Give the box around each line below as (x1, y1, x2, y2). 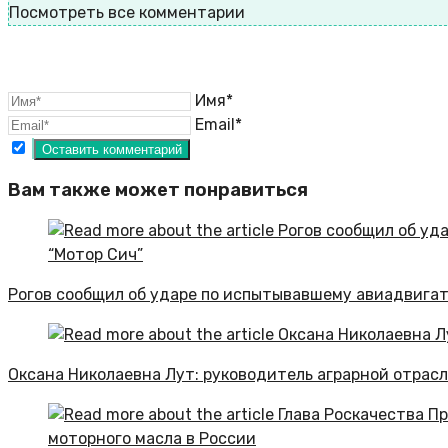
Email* (195, 115, 242, 135)
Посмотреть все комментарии (9, 3, 245, 23)
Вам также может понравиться (8, 178, 308, 201)
